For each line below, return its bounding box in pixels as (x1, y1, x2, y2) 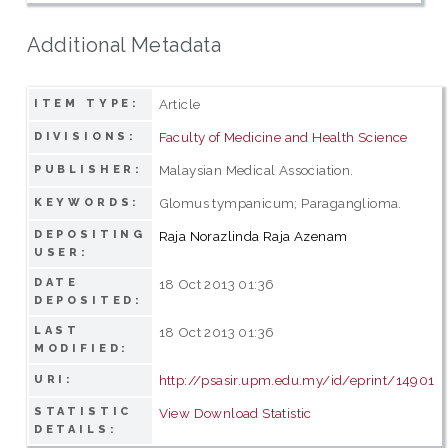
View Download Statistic (158, 404, 312, 421)
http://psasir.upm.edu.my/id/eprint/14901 (158, 371, 435, 388)
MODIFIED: (33, 341, 130, 355)
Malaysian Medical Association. (158, 161, 354, 178)
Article (158, 95, 201, 112)
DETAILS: (33, 422, 118, 436)
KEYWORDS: (33, 195, 141, 209)
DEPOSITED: (33, 293, 144, 307)
